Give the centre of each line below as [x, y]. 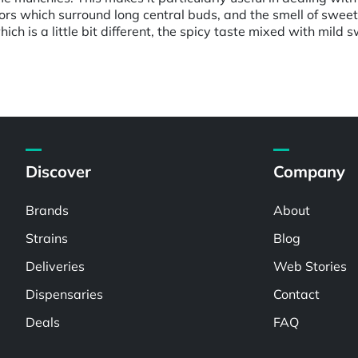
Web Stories [310, 266]
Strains [47, 238]
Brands [48, 210]
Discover [59, 171]
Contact [297, 294]
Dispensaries [65, 294]
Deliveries [56, 266]
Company [310, 171]
